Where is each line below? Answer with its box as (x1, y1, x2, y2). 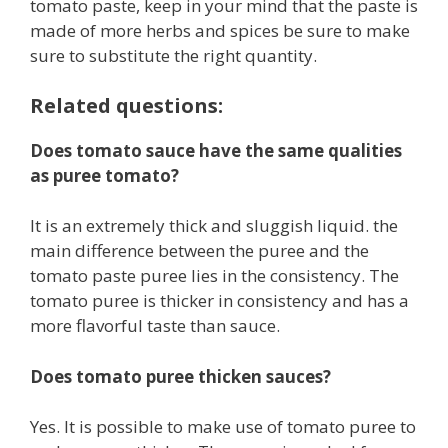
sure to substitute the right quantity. (30, 44, 317, 68)
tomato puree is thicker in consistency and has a (30, 289, 409, 313)
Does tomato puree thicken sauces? (30, 364, 331, 388)
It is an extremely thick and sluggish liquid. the (30, 214, 398, 238)
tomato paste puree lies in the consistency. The (30, 264, 399, 288)
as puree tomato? (30, 163, 179, 187)
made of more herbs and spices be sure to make (30, 19, 410, 43)
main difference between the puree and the (30, 239, 369, 263)
